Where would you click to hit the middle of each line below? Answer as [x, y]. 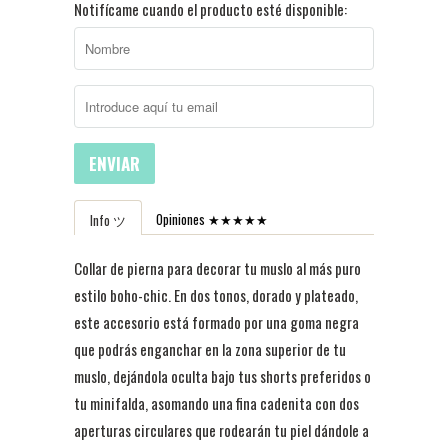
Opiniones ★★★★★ [212, 218]
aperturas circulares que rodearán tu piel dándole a [221, 429]
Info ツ [108, 219]
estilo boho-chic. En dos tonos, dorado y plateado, [216, 294]
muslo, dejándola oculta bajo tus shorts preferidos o [222, 375]
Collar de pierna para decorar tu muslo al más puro [217, 267]
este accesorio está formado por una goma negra [216, 321]
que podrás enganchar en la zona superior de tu [210, 348]
